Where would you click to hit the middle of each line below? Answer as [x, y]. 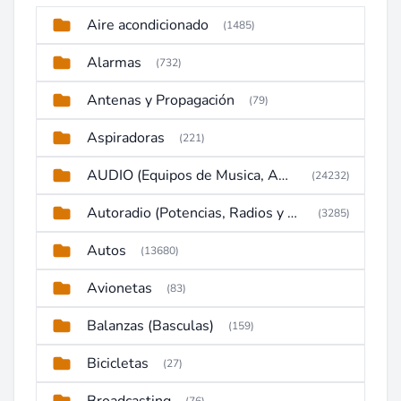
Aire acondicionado [148, 25]
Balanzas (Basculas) [150, 326]
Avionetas [119, 288]
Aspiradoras [126, 138]
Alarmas [114, 63]
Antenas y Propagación [161, 100]
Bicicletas [118, 363]
